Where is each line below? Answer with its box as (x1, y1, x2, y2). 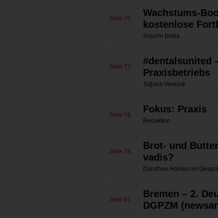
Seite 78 (109, 148, 131, 155)
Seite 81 (109, 196, 131, 203)
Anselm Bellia (143, 33, 180, 39)
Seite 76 (109, 111, 131, 118)
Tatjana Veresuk (143, 81, 185, 88)
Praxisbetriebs (143, 67, 210, 78)
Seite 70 (109, 15, 131, 22)
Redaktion (143, 117, 170, 124)
